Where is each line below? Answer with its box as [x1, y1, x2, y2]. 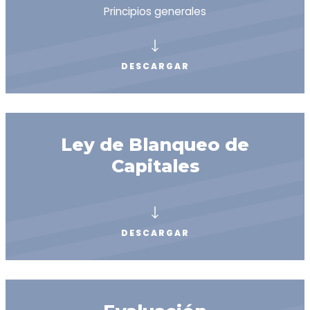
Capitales [111, 154, 199, 176]
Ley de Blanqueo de [61, 133, 249, 155]
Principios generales [104, 3, 206, 19]
